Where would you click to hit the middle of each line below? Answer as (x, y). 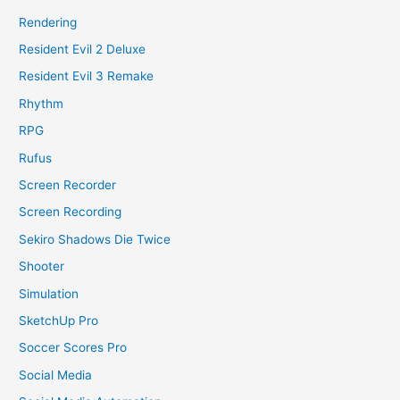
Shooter (42, 267)
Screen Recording (71, 212)
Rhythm (42, 103)
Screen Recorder (68, 184)
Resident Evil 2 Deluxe (83, 49)
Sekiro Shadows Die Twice (95, 239)
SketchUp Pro (59, 320)
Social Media (56, 375)
